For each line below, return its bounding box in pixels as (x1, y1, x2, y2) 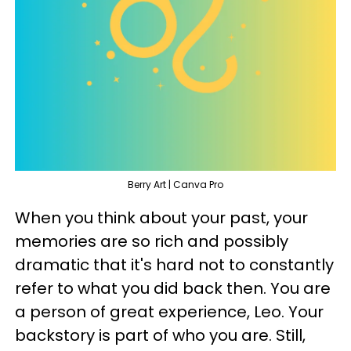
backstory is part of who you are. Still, (15, 324, 306, 346)
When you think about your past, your (15, 206, 308, 229)
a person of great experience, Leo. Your (15, 300, 324, 323)
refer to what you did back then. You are (15, 277, 331, 299)
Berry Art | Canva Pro (128, 177, 223, 191)
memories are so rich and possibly (15, 230, 288, 252)
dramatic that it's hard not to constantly (15, 253, 334, 276)
